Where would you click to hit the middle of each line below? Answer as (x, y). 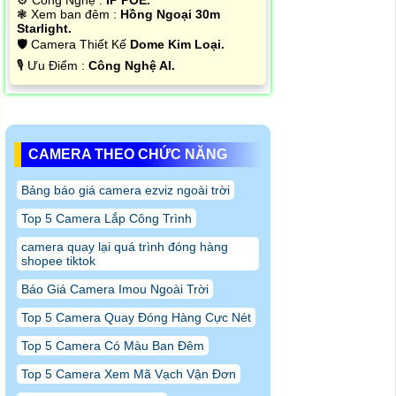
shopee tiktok (58, 261)
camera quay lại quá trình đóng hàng (125, 247)
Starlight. (44, 29)
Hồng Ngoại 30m (170, 15)
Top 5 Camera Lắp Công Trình (107, 219)
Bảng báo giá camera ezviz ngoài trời (126, 190)
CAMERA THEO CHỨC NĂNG (128, 155)
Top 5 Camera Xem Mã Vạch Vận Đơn (129, 374)
